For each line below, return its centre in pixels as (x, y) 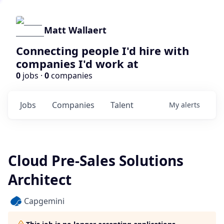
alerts (190, 105)
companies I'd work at (77, 63)
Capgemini (44, 201)
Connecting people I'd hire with (102, 50)
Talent (122, 105)
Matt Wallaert (75, 30)
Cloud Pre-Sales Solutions (96, 160)
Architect (40, 179)
